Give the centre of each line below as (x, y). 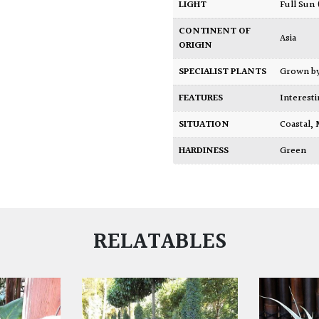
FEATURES (201, 99)
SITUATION (204, 125)
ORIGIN (196, 46)
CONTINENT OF (215, 32)
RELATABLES (159, 242)
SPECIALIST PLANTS (223, 72)
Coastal (298, 125)
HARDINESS (204, 151)
